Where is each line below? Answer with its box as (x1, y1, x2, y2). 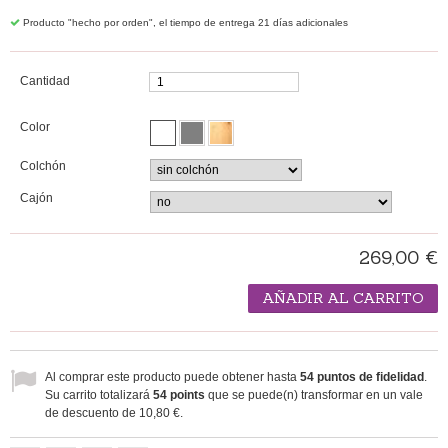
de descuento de (45, 405, 139, 420)
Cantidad (20, 73, 70, 88)
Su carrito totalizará (45, 387, 153, 402)
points (167, 387, 205, 402)
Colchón (20, 158, 69, 173)
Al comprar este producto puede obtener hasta (45, 369, 300, 384)
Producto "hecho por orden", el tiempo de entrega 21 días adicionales (23, 17, 348, 29)
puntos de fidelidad (314, 369, 424, 384)
